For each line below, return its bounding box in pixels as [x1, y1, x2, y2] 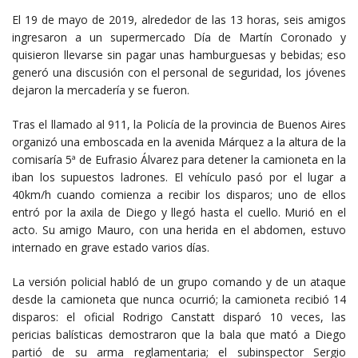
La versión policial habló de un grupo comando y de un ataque [12, 273, 346, 289]
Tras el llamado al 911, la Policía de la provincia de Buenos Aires [12, 116, 346, 132]
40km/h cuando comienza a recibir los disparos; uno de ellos [12, 186, 346, 202]
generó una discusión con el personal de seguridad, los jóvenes [12, 64, 346, 80]
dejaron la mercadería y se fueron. [12, 82, 189, 97]
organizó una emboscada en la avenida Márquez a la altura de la [12, 133, 346, 149]
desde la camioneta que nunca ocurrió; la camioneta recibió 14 [12, 291, 346, 307]
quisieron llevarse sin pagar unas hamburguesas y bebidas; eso [12, 46, 346, 62]
